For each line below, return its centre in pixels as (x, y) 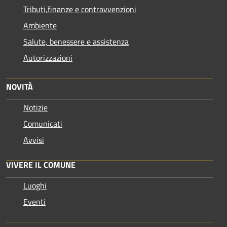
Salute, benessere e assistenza (76, 41)
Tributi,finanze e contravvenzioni (80, 9)
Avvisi (34, 140)
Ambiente (40, 25)
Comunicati (43, 123)
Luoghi (35, 185)
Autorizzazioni (48, 58)
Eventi (34, 201)
